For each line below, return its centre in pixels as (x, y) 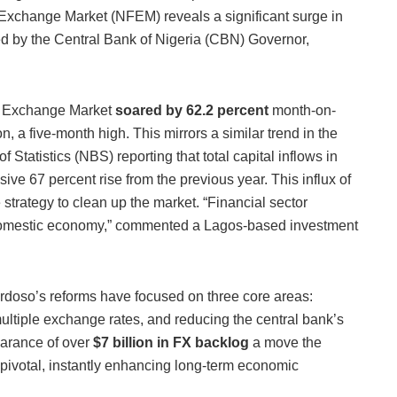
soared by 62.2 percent (192, 111)
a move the (285, 343)
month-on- (302, 111)
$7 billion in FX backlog (171, 343)
